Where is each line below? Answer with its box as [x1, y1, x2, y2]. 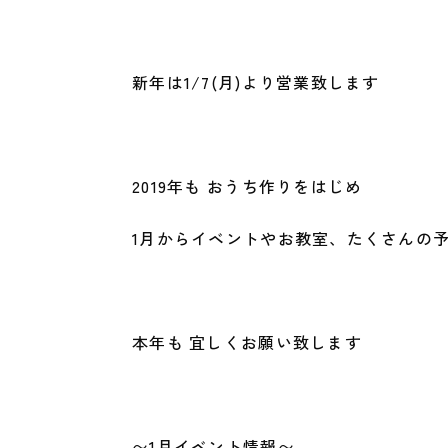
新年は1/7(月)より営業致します [132, 70, 380, 94]
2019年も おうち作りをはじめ [132, 174, 363, 198]
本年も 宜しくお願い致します [132, 330, 362, 354]
